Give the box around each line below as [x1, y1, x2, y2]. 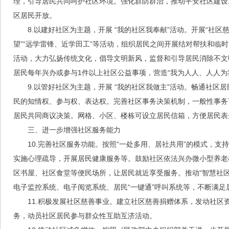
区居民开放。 [13, 11, 56, 19]
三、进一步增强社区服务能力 [28, 126, 121, 134]
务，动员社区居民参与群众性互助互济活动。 [13, 212, 156, 220]
